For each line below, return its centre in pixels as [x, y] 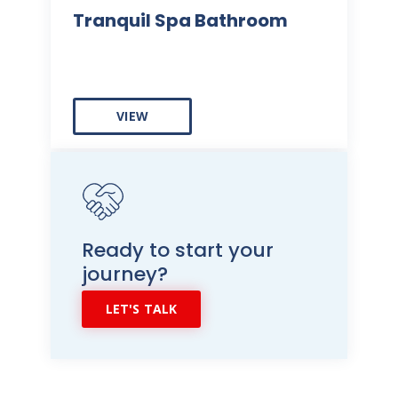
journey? [125, 275]
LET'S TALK [141, 309]
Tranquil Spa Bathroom [181, 21]
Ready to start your [178, 251]
